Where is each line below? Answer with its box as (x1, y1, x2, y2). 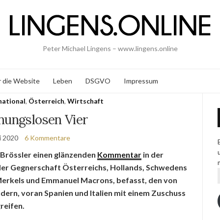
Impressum (124, 77, 158, 85)
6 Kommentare (25, 134, 71, 142)
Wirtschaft (67, 97, 104, 105)
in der (141, 150, 164, 159)
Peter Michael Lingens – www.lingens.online (42, 44, 178, 53)
